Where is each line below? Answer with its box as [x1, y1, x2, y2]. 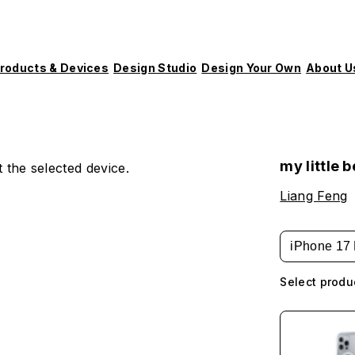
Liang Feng [280, 188, 348, 204]
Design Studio [113, 60, 197, 74]
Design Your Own [201, 60, 302, 74]
